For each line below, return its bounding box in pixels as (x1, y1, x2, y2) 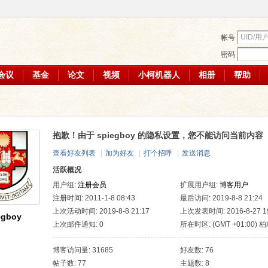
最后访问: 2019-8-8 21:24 (180, 194, 263, 202)
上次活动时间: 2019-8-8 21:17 (53, 207, 150, 215)
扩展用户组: (180, 181, 220, 189)
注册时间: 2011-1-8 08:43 (53, 194, 135, 202)
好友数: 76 (180, 246, 214, 254)
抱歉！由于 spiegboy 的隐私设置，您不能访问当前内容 (53, 130, 263, 140)
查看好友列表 (53, 149, 96, 157)
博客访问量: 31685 (53, 246, 113, 254)
